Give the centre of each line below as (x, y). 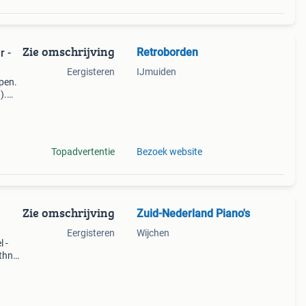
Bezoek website (169, 152)
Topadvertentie (83, 152)
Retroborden (167, 52)
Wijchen (153, 233)
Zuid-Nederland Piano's (193, 213)
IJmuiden (156, 72)
